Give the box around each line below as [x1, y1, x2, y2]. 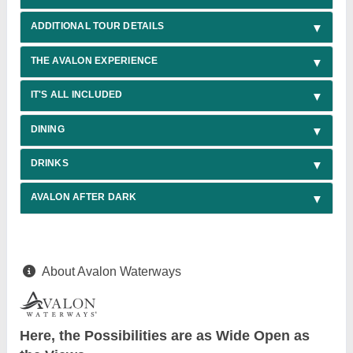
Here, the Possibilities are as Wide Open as [20, 327, 310, 344]
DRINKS [30, 157, 69, 169]
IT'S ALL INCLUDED [30, 89, 123, 101]
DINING [30, 123, 65, 135]
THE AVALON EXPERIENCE [30, 54, 158, 66]
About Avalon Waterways [42, 264, 181, 278]
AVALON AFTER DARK [30, 191, 137, 203]
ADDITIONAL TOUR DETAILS [30, 20, 165, 32]
